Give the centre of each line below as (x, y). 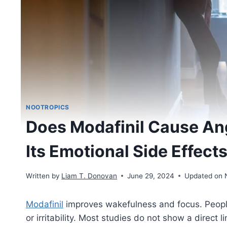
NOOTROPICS (48, 107)
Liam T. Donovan (89, 176)
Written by (43, 176)
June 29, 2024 (151, 176)
